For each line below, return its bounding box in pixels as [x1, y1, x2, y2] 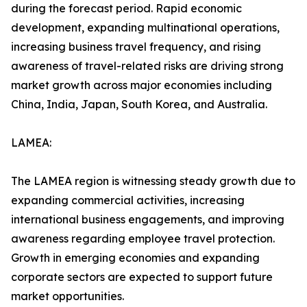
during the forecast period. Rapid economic [11, 1, 242, 16]
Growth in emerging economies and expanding [11, 251, 260, 265]
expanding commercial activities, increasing [11, 193, 245, 208]
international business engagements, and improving [11, 212, 284, 227]
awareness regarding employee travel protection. [11, 232, 275, 246]
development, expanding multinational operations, [11, 21, 280, 35]
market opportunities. [11, 289, 124, 304]
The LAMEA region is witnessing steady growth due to [11, 174, 295, 188]
